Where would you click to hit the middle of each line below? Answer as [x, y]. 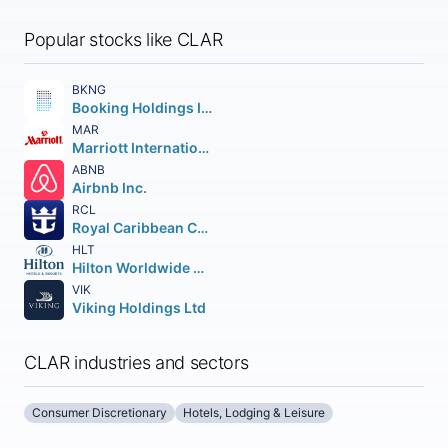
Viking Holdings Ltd [139, 307]
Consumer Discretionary [99, 412]
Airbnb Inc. [109, 187]
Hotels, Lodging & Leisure [254, 412]
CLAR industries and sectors [136, 362]
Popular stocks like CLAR [123, 39]
